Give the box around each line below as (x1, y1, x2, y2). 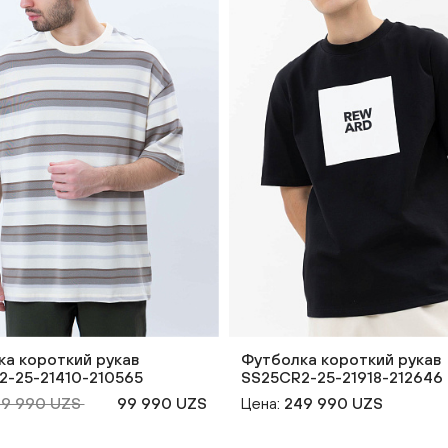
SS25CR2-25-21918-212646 (241, 367, 443, 386)
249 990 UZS (284, 393, 383, 412)
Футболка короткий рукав (241, 349, 441, 368)
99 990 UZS (116, 393, 207, 412)
